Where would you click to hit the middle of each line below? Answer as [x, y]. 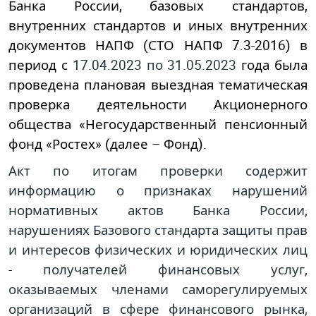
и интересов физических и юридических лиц [158, 249]
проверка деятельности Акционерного [158, 104]
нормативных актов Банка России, [158, 209]
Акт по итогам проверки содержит [158, 170]
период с [38, 64]
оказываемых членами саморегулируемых [158, 288]
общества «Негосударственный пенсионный [158, 123]
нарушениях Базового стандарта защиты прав [158, 229]
